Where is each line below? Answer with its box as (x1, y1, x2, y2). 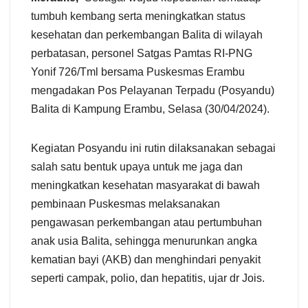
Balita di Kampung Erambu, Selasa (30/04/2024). (31, 103, 269, 115)
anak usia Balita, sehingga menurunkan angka (31, 235, 257, 247)
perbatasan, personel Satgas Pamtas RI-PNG (31, 47, 252, 60)
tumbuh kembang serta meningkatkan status (31, 10, 245, 23)
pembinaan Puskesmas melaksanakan (31, 198, 220, 210)
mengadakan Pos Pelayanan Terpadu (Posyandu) (31, 85, 274, 97)
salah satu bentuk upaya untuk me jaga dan (31, 161, 243, 173)
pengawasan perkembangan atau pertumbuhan (31, 217, 262, 229)
